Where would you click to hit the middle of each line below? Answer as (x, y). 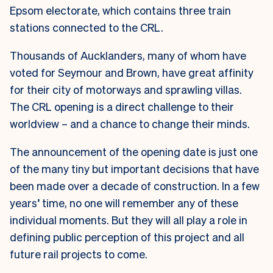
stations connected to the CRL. (87, 27)
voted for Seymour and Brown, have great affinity (132, 73)
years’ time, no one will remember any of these (124, 203)
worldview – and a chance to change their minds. (131, 124)
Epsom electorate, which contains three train (120, 10)
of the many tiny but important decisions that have (134, 169)
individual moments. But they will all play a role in (129, 220)
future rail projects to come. (80, 254)
